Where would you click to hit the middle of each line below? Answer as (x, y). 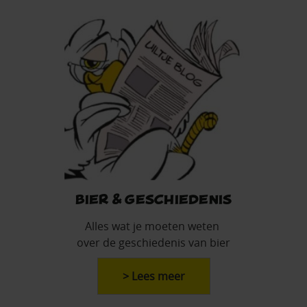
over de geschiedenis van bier (153, 243)
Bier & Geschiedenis (153, 199)
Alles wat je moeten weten (153, 226)
